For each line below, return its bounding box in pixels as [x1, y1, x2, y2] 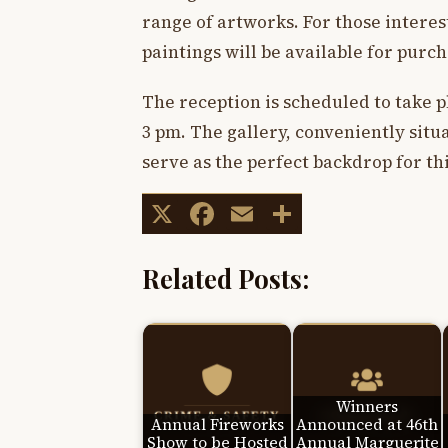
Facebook [218, 191, 361, 236]
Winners [336, 395, 398, 417]
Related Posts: [142, 260, 309, 295]
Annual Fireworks [150, 413, 284, 435]
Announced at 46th [296, 413, 438, 435]
